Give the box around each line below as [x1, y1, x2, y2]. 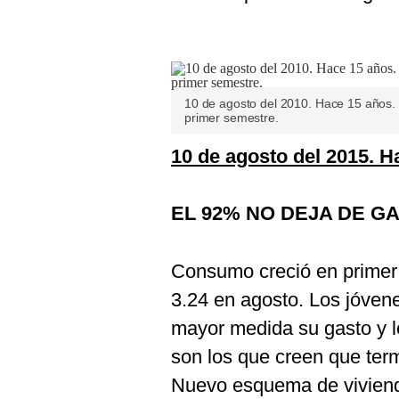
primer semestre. [184, 110, 279, 125]
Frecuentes [20, 53, 89, 68]
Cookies [20, 10, 70, 24]
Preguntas [20, 39, 83, 53]
